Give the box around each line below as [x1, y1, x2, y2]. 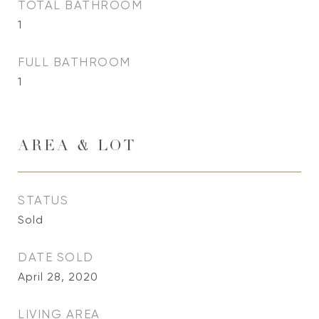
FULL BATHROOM [18, 55, 131, 69]
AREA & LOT [18, 140, 136, 155]
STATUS [18, 193, 68, 207]
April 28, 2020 [18, 270, 98, 283]
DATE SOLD [18, 250, 94, 264]
